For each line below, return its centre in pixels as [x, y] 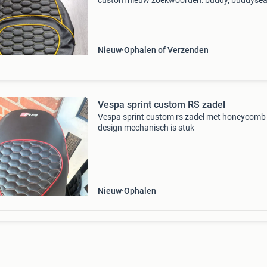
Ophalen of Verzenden [166, 50]
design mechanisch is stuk [146, 128]
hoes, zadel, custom [134, 11]
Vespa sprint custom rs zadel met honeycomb [181, 117]
